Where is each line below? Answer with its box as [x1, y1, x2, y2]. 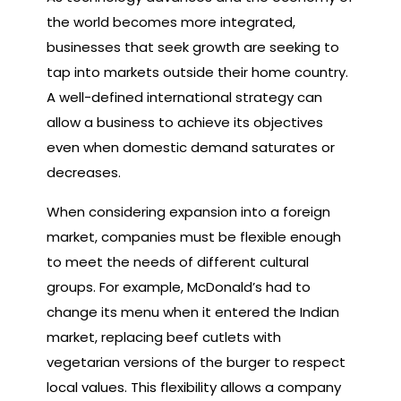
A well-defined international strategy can [47, 87, 322, 107]
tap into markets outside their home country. [47, 62, 348, 81]
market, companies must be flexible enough [47, 226, 341, 246]
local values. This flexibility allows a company [47, 377, 341, 397]
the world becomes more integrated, [47, 12, 295, 31]
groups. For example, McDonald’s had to [47, 277, 311, 296]
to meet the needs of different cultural [47, 252, 309, 271]
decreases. [47, 162, 121, 182]
